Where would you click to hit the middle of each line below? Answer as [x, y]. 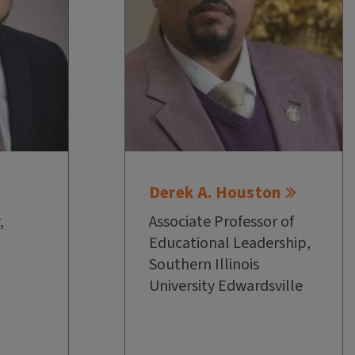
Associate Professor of [221, 222]
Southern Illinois [204, 265]
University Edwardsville [225, 286]
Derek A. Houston [215, 193]
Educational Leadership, [229, 244]
